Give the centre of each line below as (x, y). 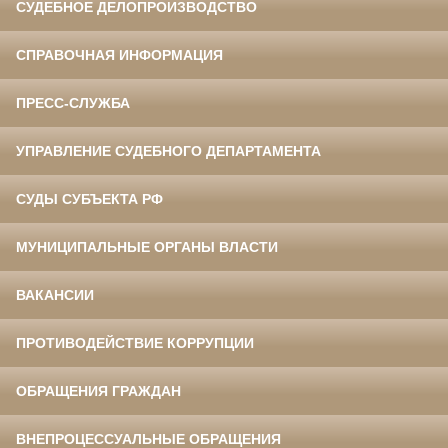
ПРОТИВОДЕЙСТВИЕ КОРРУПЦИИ (135, 343)
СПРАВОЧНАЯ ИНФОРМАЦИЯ (119, 55)
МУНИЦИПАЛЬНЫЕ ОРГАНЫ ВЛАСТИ (147, 247)
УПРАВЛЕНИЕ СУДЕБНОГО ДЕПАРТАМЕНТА (168, 151)
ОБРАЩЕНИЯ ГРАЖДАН (98, 391)
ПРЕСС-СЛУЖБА (73, 103)
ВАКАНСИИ (55, 295)
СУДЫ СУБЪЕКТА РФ (89, 199)
